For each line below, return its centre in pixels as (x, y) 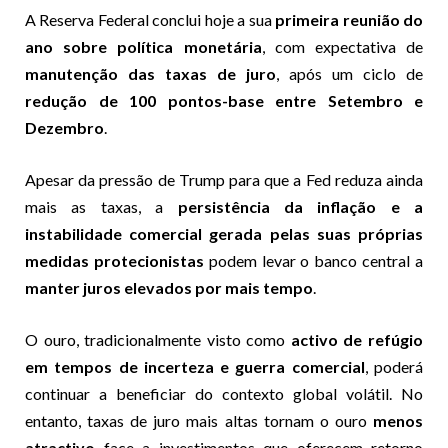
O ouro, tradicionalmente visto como (158, 339)
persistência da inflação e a (300, 206)
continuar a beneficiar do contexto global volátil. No (224, 393)
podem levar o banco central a (313, 260)
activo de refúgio (357, 339)
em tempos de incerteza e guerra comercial (195, 366)
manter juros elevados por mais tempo (169, 287)
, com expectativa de (342, 46)
